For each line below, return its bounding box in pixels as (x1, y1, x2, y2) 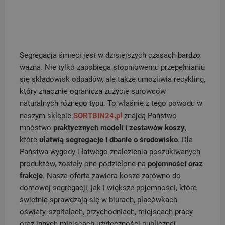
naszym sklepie (19, 110, 73, 120)
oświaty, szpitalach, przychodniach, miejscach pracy (19, 207, 193, 216)
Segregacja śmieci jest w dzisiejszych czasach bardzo (19, 50, 200, 60)
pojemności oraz (147, 159, 203, 168)
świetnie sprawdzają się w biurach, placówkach (19, 195, 177, 204)
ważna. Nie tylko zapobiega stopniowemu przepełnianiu (19, 62, 205, 72)
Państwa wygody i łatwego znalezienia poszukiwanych (19, 147, 200, 156)
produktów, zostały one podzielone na (19, 159, 148, 168)
